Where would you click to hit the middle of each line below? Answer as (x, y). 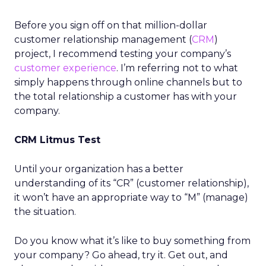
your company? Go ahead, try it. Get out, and (121, 255)
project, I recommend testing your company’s (123, 54)
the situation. (45, 212)
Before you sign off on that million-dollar (111, 25)
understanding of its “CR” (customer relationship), (132, 183)
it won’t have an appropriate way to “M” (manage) (131, 197)
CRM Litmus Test (57, 140)
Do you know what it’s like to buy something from (132, 241)
